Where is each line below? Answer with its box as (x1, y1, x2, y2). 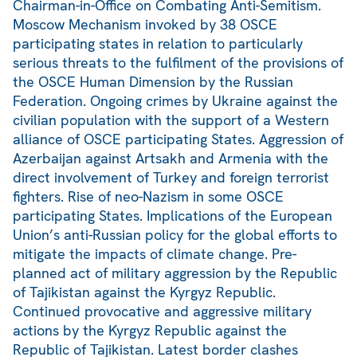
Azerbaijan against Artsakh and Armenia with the (13, 149, 328, 168)
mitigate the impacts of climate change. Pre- (13, 245, 296, 264)
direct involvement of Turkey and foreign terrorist (13, 168, 329, 187)
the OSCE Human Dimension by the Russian (13, 73, 293, 92)
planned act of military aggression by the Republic (13, 264, 337, 283)
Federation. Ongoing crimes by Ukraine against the (13, 92, 338, 111)
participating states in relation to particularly (13, 34, 303, 53)
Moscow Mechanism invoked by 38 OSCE (13, 15, 277, 34)
